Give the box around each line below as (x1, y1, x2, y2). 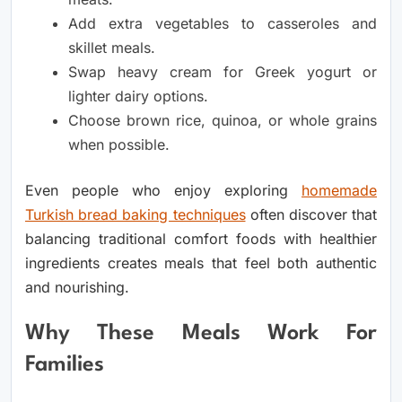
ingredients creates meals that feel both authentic (25, 253, 377, 272)
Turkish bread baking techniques (25, 205, 246, 223)
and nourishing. (25, 277, 129, 296)
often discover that (245, 205, 377, 223)
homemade (301, 180, 377, 199)
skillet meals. (68, 38, 155, 57)
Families (25, 354, 104, 377)
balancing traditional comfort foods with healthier (25, 229, 377, 248)
